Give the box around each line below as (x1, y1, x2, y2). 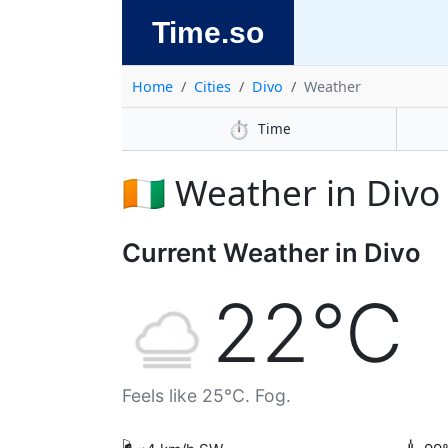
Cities (194, 77, 231, 96)
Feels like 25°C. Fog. (122, 385, 291, 406)
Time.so (152, 15, 264, 49)
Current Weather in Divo (122, 237, 421, 268)
